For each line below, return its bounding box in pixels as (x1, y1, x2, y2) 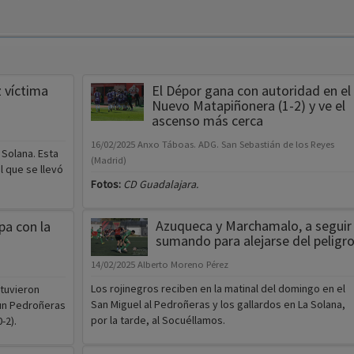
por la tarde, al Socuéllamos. (90, 313, 225, 328)
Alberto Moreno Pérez (137, 258, 228, 271)
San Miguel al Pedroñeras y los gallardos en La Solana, (90, 297, 345, 312)
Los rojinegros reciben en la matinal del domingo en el (90, 281, 345, 296)
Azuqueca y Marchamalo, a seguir (155, 217, 352, 235)
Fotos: (90, 177, 123, 192)
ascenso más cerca (151, 111, 263, 130)
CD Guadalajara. (122, 177, 198, 192)
